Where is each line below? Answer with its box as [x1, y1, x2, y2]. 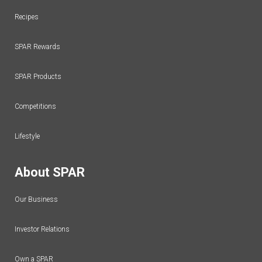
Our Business [15, 195, 58, 204]
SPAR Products [15, 73, 61, 81]
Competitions [15, 102, 56, 111]
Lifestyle [15, 132, 40, 141]
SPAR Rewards [15, 43, 60, 51]
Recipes [15, 13, 39, 22]
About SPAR [15, 165, 85, 180]
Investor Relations [15, 225, 70, 234]
